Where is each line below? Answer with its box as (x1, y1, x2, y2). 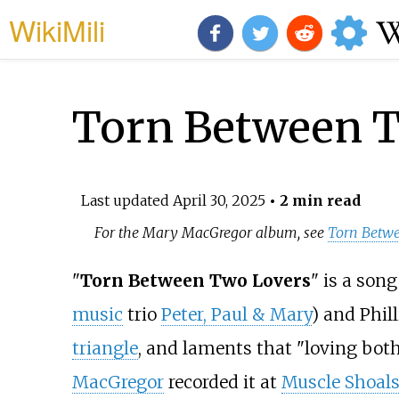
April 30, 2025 (172, 191, 265, 209)
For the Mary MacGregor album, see (94, 223, 329, 241)
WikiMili (9, 9, 105, 50)
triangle (71, 338, 138, 360)
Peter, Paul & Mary (160, 304, 312, 326)
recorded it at (163, 371, 281, 394)
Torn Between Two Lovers (79, 270, 311, 292)
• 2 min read (265, 191, 361, 209)
